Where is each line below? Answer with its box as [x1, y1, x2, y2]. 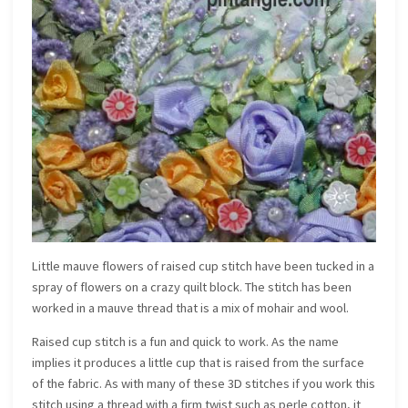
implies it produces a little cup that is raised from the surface [32, 354, 365, 372]
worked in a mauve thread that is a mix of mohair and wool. [32, 299, 350, 316]
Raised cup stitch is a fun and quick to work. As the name [32, 333, 340, 351]
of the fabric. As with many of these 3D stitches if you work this [32, 375, 376, 393]
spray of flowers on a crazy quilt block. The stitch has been [32, 278, 352, 295]
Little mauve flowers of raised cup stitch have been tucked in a [32, 257, 375, 274]
